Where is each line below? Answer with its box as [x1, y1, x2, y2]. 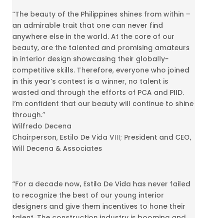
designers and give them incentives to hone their [12, 201, 185, 211]
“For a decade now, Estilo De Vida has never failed [12, 179, 190, 189]
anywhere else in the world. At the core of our [12, 31, 175, 41]
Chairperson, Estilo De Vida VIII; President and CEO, [12, 132, 191, 142]
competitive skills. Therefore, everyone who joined [12, 65, 189, 75]
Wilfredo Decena [12, 121, 72, 131]
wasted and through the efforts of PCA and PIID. [12, 87, 184, 97]
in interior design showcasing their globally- [12, 54, 169, 64]
